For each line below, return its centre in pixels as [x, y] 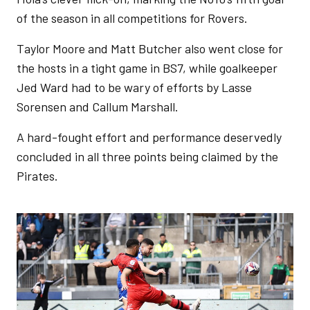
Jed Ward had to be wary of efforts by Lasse [134, 87]
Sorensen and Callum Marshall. [98, 107]
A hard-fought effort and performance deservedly [149, 137]
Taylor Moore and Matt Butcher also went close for [150, 48]
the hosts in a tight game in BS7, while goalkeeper [147, 68]
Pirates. [37, 176]
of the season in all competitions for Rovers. [132, 18]
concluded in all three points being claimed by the [147, 156]
